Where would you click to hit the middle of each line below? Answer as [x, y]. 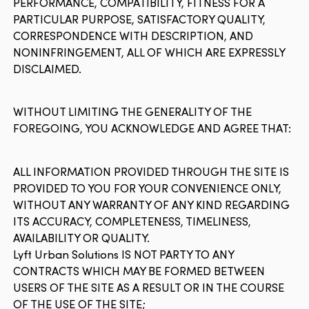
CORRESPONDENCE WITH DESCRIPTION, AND [133, 35]
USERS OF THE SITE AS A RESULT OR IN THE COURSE [149, 287]
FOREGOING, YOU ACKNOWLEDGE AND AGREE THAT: [152, 128]
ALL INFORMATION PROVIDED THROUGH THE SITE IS [151, 171]
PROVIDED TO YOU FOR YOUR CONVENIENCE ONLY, [148, 188]
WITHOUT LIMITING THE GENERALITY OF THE [133, 112]
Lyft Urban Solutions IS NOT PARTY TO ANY [124, 254]
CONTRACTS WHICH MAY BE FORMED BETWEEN [139, 271]
